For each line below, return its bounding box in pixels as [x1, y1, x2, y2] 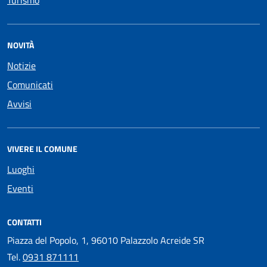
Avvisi [7, 97, 32, 111]
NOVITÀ [7, 39, 34, 52]
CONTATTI [7, 216, 42, 229]
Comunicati [7, 77, 53, 92]
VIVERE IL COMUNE [7, 142, 77, 156]
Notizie [7, 58, 36, 73]
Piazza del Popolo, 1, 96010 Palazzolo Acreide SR [7, 233, 204, 248]
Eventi [7, 181, 33, 196]
